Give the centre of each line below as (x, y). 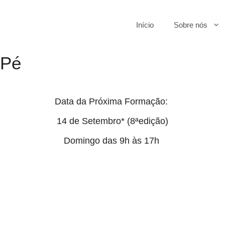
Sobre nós (191, 25)
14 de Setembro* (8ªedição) (113, 121)
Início (145, 25)
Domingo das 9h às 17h (113, 141)
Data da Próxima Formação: (113, 101)
